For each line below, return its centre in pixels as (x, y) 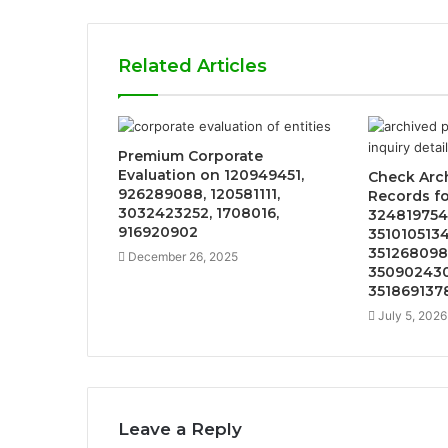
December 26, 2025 (183, 256)
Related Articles (192, 65)
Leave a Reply (180, 428)
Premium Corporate (190, 155)
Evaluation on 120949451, (211, 174)
